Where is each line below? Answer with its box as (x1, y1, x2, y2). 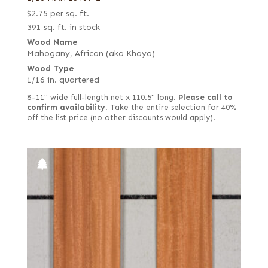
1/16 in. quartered (26, 75, 99, 86)
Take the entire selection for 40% (107, 103, 236, 113)
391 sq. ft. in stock (26, 22, 100, 33)
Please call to (178, 93, 233, 103)
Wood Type (26, 63, 74, 74)
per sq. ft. (50, 8, 89, 19)
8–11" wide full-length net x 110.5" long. (26, 93, 178, 103)
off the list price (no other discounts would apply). (26, 113, 215, 123)
